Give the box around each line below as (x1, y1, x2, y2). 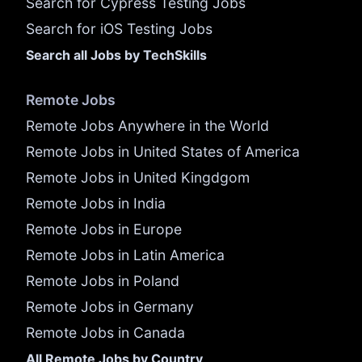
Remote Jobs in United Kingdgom (26, 169, 250, 187)
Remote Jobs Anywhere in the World (26, 117, 269, 135)
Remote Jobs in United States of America (26, 143, 300, 161)
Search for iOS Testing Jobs (26, 20, 213, 38)
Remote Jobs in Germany (26, 298, 194, 316)
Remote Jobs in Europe (26, 221, 182, 238)
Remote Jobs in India (26, 195, 166, 213)
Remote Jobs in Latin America (26, 246, 225, 264)
